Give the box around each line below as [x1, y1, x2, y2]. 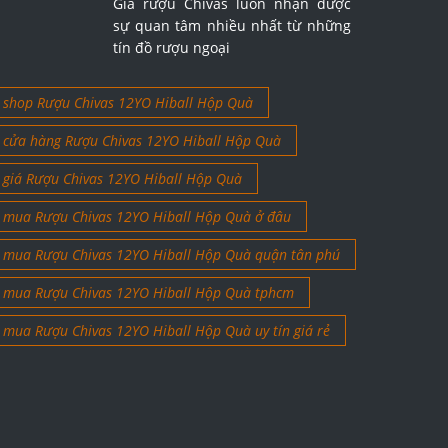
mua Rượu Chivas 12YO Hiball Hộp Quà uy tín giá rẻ [2, 321, 330, 341]
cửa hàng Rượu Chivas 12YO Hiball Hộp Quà [2, 131, 281, 151]
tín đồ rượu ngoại [113, 38, 231, 58]
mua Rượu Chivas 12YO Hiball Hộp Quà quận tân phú [2, 245, 340, 265]
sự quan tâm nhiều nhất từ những [113, 16, 351, 36]
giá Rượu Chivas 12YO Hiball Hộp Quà [2, 169, 242, 189]
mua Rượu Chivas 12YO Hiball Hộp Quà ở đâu [2, 207, 291, 227]
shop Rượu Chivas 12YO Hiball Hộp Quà [2, 93, 253, 113]
